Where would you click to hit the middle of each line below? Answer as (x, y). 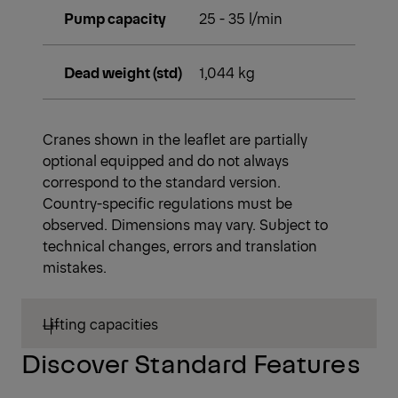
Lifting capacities (100, 324)
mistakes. (75, 267)
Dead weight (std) (123, 72)
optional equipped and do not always (166, 160)
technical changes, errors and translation (180, 246)
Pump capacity (115, 18)
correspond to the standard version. (162, 182)
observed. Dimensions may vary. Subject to (185, 224)
